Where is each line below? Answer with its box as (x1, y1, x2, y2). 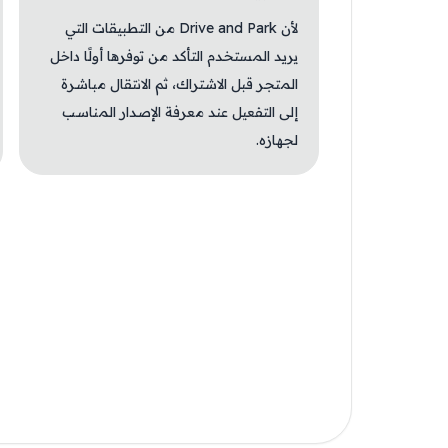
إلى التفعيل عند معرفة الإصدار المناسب (62, 103, 298, 121)
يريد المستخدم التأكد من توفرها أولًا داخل (50, 47, 298, 65)
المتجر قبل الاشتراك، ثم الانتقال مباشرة (61, 75, 298, 93)
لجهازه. (256, 131, 298, 149)
